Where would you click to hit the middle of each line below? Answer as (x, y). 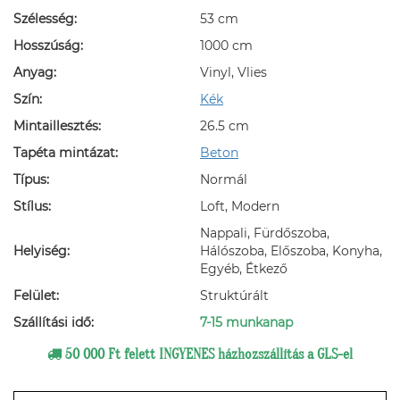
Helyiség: (42, 251)
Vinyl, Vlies (233, 72)
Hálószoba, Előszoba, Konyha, (291, 251)
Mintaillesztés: (57, 126)
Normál (224, 179)
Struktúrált (234, 296)
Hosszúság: (48, 46)
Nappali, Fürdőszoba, (265, 233)
